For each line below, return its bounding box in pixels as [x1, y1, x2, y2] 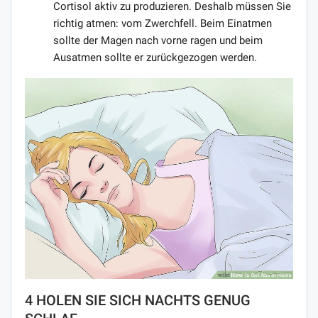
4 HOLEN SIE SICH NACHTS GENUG [25, 292, 251, 309]
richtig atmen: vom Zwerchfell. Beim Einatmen [53, 16, 272, 30]
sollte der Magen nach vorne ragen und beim [53, 33, 263, 47]
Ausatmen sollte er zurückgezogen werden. [53, 50, 257, 64]
